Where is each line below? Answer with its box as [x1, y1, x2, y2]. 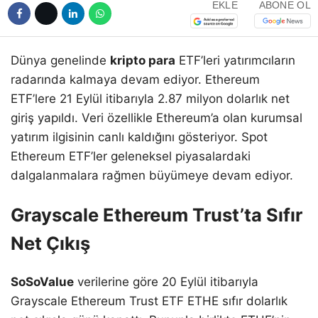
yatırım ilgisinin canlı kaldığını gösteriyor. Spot [11, 129, 268, 144]
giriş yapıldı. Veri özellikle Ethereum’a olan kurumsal [11, 110, 302, 125]
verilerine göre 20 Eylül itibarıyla [74, 275, 258, 290]
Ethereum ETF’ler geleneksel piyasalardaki [11, 148, 251, 163]
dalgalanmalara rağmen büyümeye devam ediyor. [11, 168, 293, 182]
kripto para [110, 53, 175, 67]
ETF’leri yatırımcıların [175, 53, 295, 67]
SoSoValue [11, 275, 74, 290]
